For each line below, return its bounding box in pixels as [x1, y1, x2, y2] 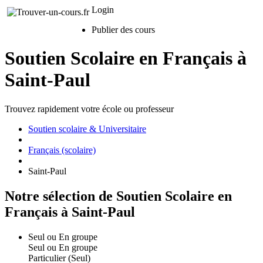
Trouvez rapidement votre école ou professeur [5, 103, 174, 114]
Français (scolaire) [28, 144, 96, 155]
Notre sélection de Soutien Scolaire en [5, 188, 232, 204]
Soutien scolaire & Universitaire [28, 123, 146, 134]
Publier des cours [92, 25, 155, 35]
